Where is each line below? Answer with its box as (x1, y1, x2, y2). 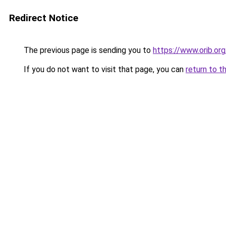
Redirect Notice (9, 12, 78, 24)
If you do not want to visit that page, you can (22, 65, 186, 74)
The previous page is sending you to (22, 45, 153, 55)
